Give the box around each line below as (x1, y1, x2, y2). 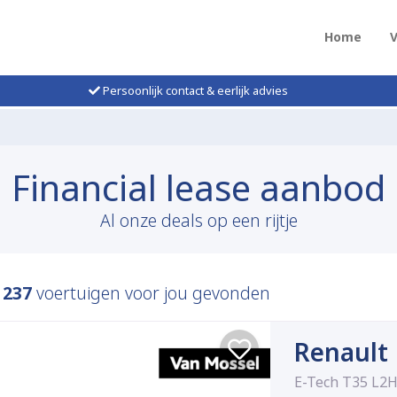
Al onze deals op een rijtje (99, 208, 298, 233)
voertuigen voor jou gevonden (32, 281, 270, 306)
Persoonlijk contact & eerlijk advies (99, 82, 288, 98)
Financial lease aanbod (12, 163, 385, 213)
